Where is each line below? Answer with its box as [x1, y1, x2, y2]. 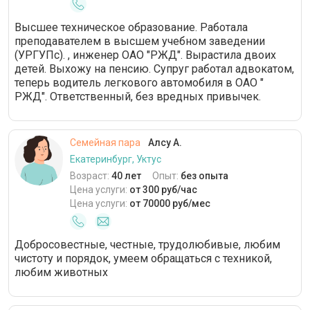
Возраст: [70, 170, 111, 182]
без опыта [181, 170, 228, 182]
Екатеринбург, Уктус [70, 154, 161, 165]
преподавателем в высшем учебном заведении [15, 35, 265, 48]
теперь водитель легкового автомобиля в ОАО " [15, 76, 264, 90]
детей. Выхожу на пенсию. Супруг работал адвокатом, [15, 62, 294, 76]
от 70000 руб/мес [129, 198, 210, 210]
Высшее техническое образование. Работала [15, 21, 248, 35]
